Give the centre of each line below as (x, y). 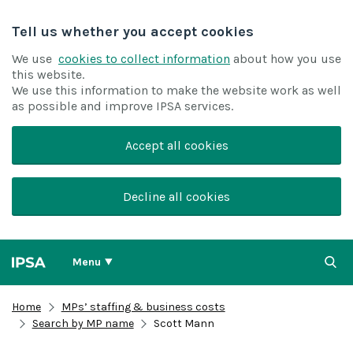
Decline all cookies (176, 197)
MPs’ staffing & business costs (143, 307)
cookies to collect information (144, 59)
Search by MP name (83, 323)
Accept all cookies (176, 145)
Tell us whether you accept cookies (133, 32)
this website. (48, 74)
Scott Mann (184, 323)
